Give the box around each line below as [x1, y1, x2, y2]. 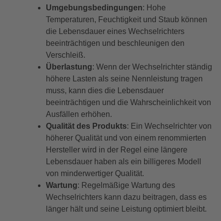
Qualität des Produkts [45, 121, 127, 130]
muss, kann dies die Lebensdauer [45, 86, 164, 95]
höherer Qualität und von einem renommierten [45, 133, 206, 142]
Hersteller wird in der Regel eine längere [45, 145, 187, 154]
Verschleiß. [45, 50, 85, 59]
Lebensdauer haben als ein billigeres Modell [45, 157, 201, 166]
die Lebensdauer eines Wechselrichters [45, 27, 184, 36]
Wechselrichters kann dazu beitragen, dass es [45, 192, 207, 201]
